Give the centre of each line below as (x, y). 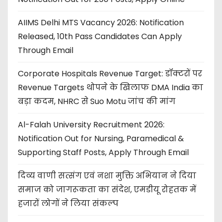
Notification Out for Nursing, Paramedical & (101, 139)
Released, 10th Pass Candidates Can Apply (100, 37)
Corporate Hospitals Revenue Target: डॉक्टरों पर (110, 74)
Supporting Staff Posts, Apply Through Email (103, 153)
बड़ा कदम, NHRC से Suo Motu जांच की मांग (97, 102)
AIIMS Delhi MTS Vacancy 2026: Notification (101, 23)
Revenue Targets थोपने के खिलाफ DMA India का (111, 88)
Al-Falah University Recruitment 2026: (91, 125)
